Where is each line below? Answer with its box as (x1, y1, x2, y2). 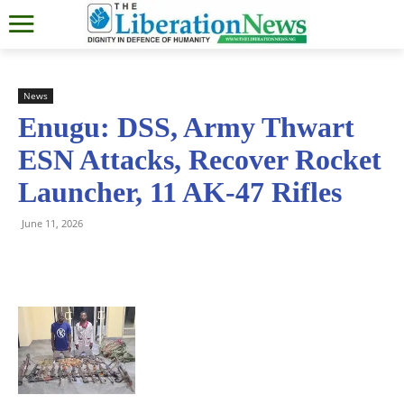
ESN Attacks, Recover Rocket (18, 142, 381, 176)
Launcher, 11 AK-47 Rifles (18, 175, 342, 208)
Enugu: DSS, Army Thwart (18, 110, 354, 143)
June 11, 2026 (22, 216, 83, 230)
